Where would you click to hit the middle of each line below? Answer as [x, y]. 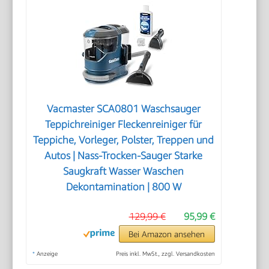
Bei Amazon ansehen [167, 234]
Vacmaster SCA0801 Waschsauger [123, 108]
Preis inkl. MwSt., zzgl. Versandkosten [165, 253]
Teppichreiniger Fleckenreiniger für [124, 124]
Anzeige [47, 253]
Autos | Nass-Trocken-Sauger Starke [124, 155]
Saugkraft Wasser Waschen [124, 171]
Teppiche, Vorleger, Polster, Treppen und [124, 140]
